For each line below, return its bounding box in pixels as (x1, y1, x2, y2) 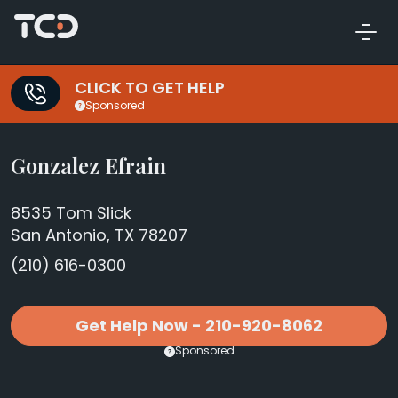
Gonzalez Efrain (11, 151, 166, 179)
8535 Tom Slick (11, 202, 131, 224)
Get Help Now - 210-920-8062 (76, 314, 322, 337)
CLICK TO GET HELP (75, 76, 225, 99)
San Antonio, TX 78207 (11, 224, 187, 246)
